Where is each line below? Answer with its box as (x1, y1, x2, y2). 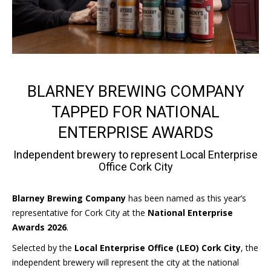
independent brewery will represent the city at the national (12, 256, 239, 268)
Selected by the (12, 241, 74, 253)
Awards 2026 (12, 221, 67, 233)
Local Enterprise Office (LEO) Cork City (74, 241, 241, 253)
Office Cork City (98, 160, 173, 173)
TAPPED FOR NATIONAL (51, 102, 220, 121)
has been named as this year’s (126, 192, 246, 204)
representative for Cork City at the (12, 206, 148, 218)
